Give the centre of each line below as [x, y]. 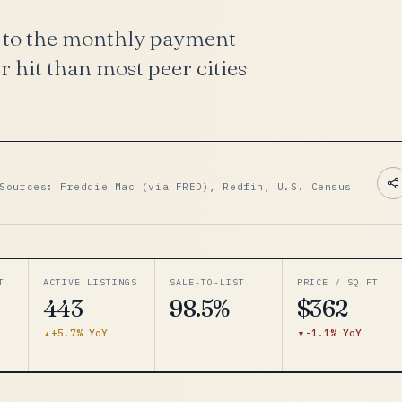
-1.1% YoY [333, 333]
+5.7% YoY [79, 333]
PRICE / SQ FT [337, 282]
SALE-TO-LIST [208, 282]
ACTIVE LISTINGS [90, 282]
